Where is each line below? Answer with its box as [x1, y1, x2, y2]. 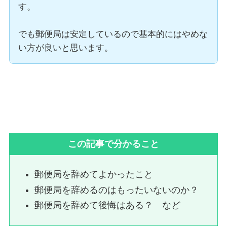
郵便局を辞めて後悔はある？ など [34, 200, 181, 211]
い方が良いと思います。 [18, 43, 113, 53]
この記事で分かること [68, 138, 159, 149]
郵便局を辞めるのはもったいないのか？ [34, 184, 199, 195]
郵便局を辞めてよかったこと [34, 169, 154, 180]
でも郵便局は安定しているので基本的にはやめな [18, 29, 208, 39]
